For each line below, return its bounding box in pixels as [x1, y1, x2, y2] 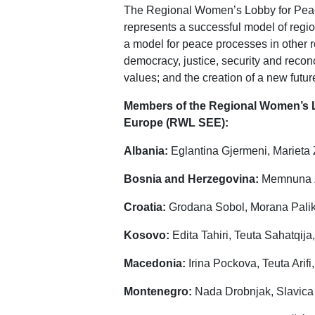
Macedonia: [124, 257, 186, 269]
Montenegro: [124, 285, 192, 297]
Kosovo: [124, 229, 169, 241]
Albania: [124, 144, 171, 157]
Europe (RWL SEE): [124, 116, 229, 129]
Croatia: [124, 200, 166, 213]
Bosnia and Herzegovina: [124, 172, 259, 185]
